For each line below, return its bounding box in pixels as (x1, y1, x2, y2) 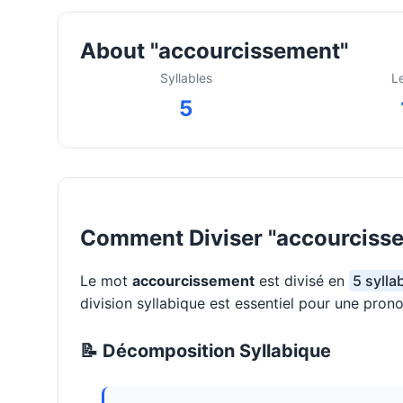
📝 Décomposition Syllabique (80, 340, 331, 363)
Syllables (159, 70, 212, 86)
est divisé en (255, 272, 349, 291)
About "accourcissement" (80, 38, 348, 65)
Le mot (80, 272, 132, 291)
